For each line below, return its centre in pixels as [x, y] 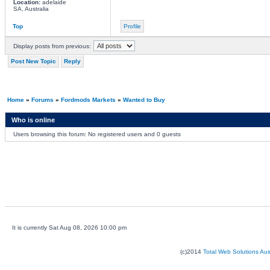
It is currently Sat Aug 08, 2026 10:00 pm [69, 228]
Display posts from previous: [52, 46]
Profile [132, 26]
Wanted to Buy [144, 100]
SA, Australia [31, 9]
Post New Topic [33, 61]
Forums [42, 100]
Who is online [33, 120]
